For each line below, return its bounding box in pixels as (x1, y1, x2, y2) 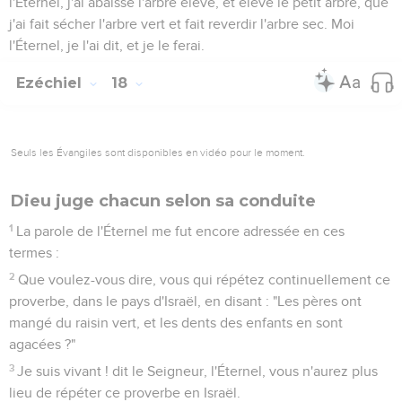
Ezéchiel (16, 74, 86, 92)
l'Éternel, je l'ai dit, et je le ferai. (9, 38, 205, 53)
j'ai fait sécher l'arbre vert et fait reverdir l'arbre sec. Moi (9, 16, 354, 31)
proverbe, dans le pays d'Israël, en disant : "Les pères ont (9, 293, 362, 309)
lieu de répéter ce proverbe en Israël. (9, 385, 240, 400)
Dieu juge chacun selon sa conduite (11, 190, 316, 211)
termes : (9, 245, 59, 260)
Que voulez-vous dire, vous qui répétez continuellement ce (18, 272, 391, 287)
